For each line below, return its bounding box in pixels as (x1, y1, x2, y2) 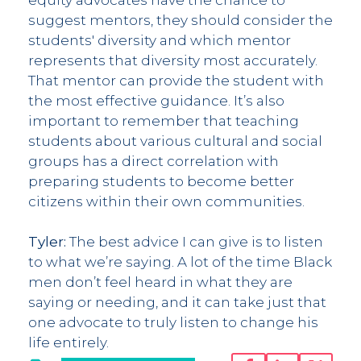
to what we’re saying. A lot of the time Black (28, 253, 332, 270)
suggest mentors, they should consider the (28, 11, 333, 28)
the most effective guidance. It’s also (28, 92, 284, 109)
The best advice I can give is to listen (69, 233, 323, 250)
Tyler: (28, 233, 69, 250)
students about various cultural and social (28, 132, 322, 149)
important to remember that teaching (28, 112, 299, 129)
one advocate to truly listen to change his (28, 313, 318, 330)
